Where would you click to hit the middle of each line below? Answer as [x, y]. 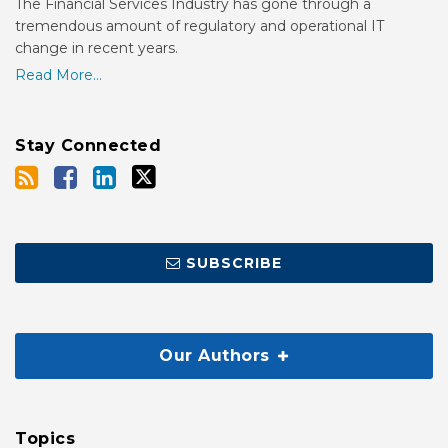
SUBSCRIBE [234, 263]
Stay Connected [88, 145]
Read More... [58, 75]
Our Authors [217, 355]
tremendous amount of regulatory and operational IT [199, 26]
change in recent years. [96, 48]
